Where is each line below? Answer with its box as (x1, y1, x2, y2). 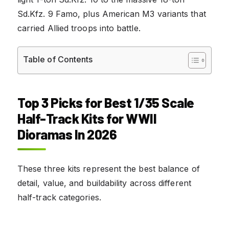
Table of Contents (23, 54, 93, 64)
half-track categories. (17, 192, 101, 202)
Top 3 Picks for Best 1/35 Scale (17, 94, 194, 110)
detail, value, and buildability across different (17, 177, 191, 188)
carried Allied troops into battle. (17, 22, 141, 33)
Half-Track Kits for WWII (17, 110, 156, 126)
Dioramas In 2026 (17, 126, 117, 142)
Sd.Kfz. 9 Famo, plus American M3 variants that (17, 8, 206, 19)
